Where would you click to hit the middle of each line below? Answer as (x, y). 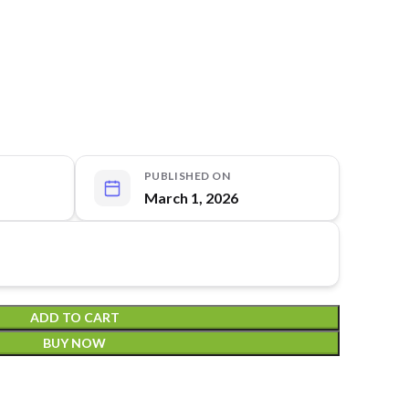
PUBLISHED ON (187, 176)
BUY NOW (74, 343)
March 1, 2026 (191, 198)
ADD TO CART (74, 317)
